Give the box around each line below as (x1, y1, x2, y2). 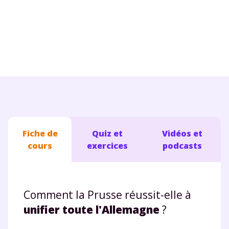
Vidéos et (162, 127, 202, 139)
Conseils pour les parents (8, 6, 117, 17)
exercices (87, 140, 128, 151)
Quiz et (92, 127, 123, 139)
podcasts (162, 140, 202, 151)
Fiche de (22, 127, 58, 139)
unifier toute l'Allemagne (24, 202, 159, 217)
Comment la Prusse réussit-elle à (24, 187, 191, 202)
